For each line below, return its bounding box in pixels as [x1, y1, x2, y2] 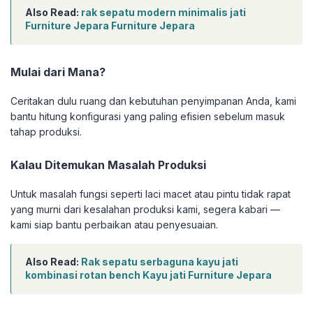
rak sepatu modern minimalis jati [81, 6, 246, 19]
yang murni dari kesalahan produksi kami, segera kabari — [10, 203, 280, 216]
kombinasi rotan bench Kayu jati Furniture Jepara [25, 269, 272, 282]
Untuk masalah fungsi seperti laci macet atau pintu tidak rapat [10, 188, 291, 201]
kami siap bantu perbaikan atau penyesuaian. [10, 219, 218, 231]
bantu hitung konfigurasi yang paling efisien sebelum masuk [10, 110, 285, 123]
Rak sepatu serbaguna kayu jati [81, 256, 238, 268]
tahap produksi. [10, 126, 82, 138]
